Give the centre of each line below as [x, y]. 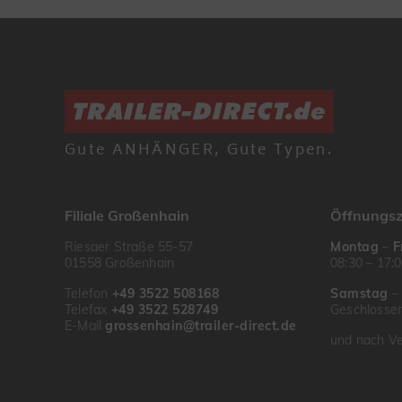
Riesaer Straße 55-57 [129, 247]
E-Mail [85, 326]
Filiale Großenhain [127, 215]
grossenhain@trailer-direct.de [201, 326]
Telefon [88, 293]
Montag [354, 247]
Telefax [88, 310]
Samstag [359, 293]
